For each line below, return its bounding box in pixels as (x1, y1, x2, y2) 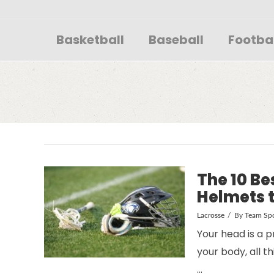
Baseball (149, 31, 204, 48)
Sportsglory (43, 5, 170, 34)
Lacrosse (197, 211, 224, 219)
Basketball (56, 31, 124, 48)
